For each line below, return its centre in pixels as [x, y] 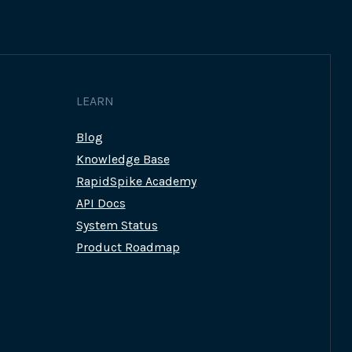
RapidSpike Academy [136, 181]
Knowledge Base [123, 159]
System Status [117, 225]
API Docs [101, 203]
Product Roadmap [128, 247]
